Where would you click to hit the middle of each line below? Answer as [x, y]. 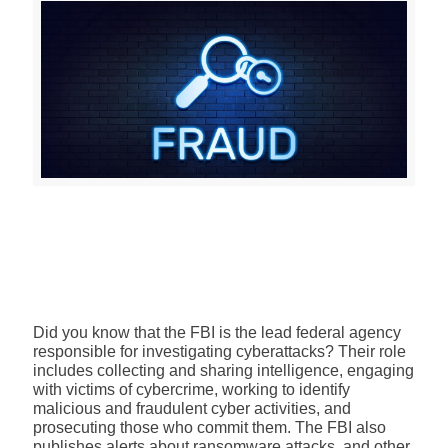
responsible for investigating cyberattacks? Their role [219, 351]
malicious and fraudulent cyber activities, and [192, 408]
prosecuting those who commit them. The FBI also [209, 427]
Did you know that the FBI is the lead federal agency [217, 332]
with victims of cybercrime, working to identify [191, 389]
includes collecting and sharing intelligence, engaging [223, 370]
